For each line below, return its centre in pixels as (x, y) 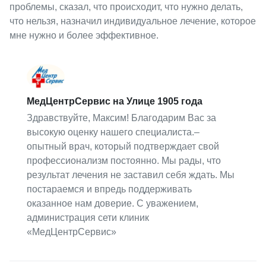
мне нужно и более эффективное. (84, 35)
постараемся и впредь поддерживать (110, 189)
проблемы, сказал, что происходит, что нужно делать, (126, 7)
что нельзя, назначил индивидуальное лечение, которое (132, 21)
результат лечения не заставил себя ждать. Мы (131, 175)
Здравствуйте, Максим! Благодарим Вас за (122, 118)
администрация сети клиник (88, 217)
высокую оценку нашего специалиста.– (113, 132)
